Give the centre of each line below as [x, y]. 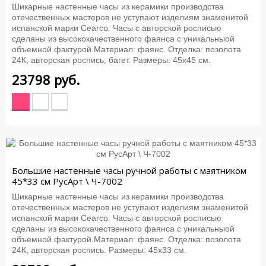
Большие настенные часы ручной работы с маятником [129, 170]
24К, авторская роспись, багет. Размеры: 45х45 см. [111, 60]
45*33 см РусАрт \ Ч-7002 [67, 181]
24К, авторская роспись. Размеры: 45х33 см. [99, 250]
